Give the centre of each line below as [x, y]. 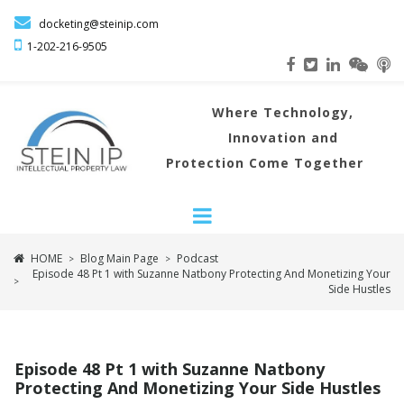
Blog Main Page [119, 258]
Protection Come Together [265, 163]
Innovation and [283, 138]
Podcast [197, 258]
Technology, [309, 112]
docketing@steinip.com [95, 24]
